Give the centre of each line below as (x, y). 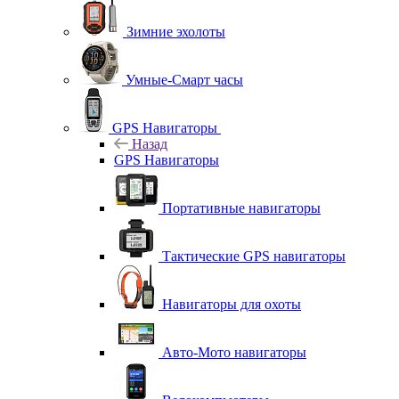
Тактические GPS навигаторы (254, 256)
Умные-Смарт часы (184, 79)
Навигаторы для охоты (232, 304)
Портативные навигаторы (241, 208)
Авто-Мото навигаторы (234, 352)
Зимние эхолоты (176, 31)
